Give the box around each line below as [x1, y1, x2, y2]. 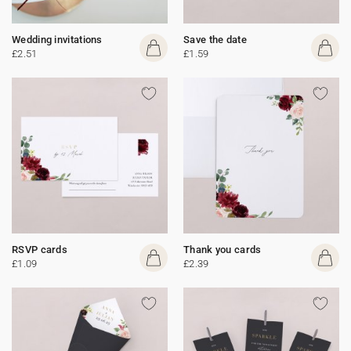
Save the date [183, 34, 247, 45]
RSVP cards [12, 244, 67, 255]
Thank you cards [183, 244, 262, 255]
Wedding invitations [12, 34, 103, 45]
